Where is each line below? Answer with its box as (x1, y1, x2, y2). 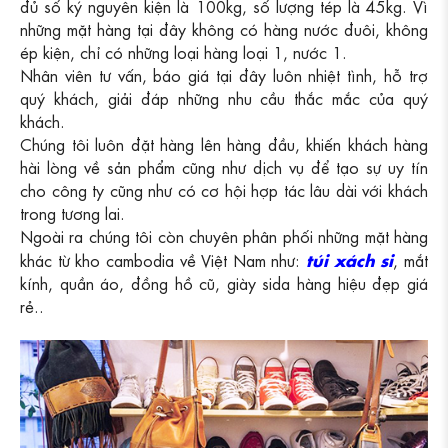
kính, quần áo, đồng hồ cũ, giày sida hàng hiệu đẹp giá (20, 271, 428, 293)
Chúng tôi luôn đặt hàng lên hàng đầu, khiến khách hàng (20, 132, 428, 154)
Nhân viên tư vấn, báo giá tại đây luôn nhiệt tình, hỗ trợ (20, 63, 428, 85)
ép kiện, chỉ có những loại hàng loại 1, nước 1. (20, 40, 347, 62)
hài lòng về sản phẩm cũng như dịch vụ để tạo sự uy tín (20, 155, 428, 177)
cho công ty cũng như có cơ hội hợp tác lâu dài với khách (20, 178, 428, 200)
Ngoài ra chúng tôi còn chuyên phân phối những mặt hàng (20, 224, 428, 246)
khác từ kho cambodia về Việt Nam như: (20, 248, 307, 270)
